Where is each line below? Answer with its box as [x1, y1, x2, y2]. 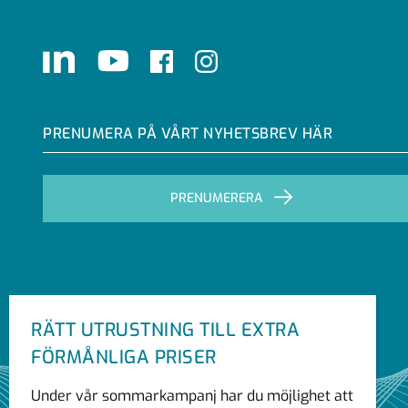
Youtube [127, 51, 176, 69]
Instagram [216, 51, 277, 69]
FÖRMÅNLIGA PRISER [31, 345, 217, 370]
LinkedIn [73, 51, 121, 69]
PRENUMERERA [170, 189, 263, 207]
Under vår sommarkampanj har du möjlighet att [31, 386, 353, 405]
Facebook [171, 51, 229, 69]
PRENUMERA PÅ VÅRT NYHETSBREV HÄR [43, 123, 332, 143]
